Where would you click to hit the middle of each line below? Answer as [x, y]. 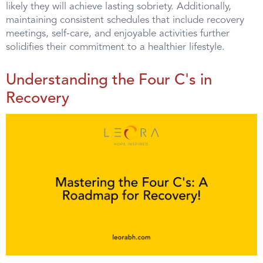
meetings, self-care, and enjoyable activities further [118, 33]
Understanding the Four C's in [109, 80]
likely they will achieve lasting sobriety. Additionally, [119, 6]
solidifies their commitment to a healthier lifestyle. [115, 47]
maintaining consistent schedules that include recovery [125, 20]
